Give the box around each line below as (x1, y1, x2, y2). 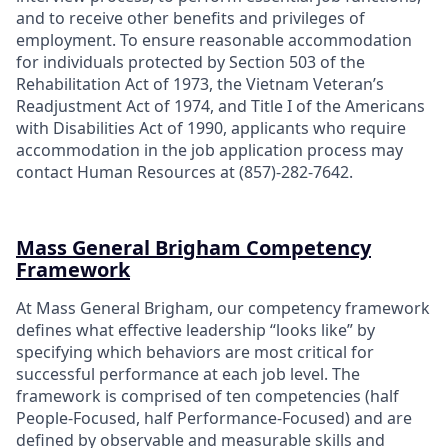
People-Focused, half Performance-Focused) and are (16, 407, 412, 429)
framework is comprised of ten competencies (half (16, 385, 399, 407)
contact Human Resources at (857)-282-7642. (16, 161, 353, 183)
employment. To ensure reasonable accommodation (16, 29, 412, 51)
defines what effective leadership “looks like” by (16, 319, 375, 341)
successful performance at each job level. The (16, 363, 360, 385)
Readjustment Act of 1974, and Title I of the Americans (16, 95, 425, 117)
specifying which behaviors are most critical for (16, 341, 374, 363)
